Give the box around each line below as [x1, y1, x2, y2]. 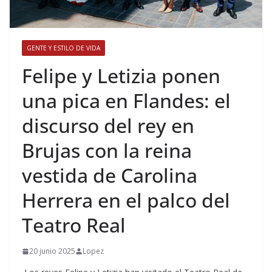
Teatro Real [22, 212, 131, 239]
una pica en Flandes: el [22, 87, 231, 114]
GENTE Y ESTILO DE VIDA [27, 44, 100, 53]
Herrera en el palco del [22, 187, 230, 214]
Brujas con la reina [22, 137, 192, 164]
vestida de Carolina [22, 162, 197, 189]
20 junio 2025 [29, 246, 75, 257]
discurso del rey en [22, 112, 194, 139]
